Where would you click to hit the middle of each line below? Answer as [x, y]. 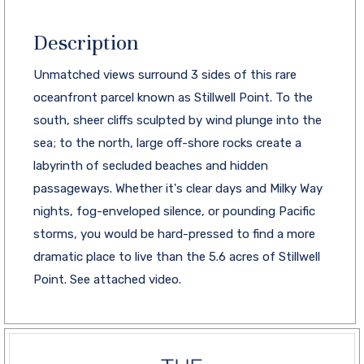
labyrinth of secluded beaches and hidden [151, 165]
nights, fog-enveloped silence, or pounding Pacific [174, 211]
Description [86, 42]
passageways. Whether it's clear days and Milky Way [178, 188]
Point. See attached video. [107, 279]
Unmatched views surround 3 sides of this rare [165, 74]
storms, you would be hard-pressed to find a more [174, 234]
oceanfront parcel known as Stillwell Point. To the [173, 97]
